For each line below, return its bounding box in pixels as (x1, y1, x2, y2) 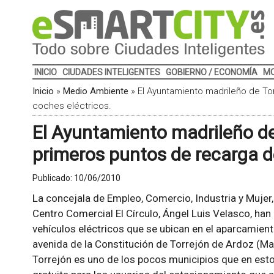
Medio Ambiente (62, 86, 128, 97)
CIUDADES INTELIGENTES (62, 67, 160, 77)
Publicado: (32, 173, 74, 183)
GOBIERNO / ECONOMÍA (165, 67, 257, 77)
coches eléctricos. (32, 100, 111, 111)
